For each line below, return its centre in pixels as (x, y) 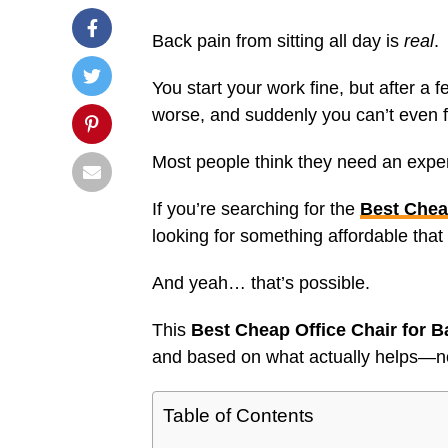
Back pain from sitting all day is (278, 41)
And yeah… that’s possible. (261, 283)
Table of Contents (238, 416)
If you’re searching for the (256, 209)
